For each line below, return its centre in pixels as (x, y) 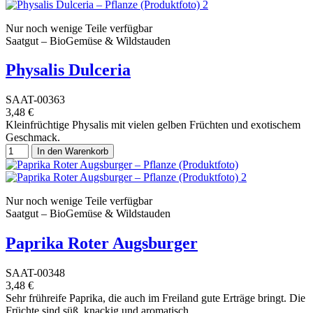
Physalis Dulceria (68, 70)
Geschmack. (33, 138)
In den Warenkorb (73, 152)
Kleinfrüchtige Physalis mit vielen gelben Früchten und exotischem (153, 125)
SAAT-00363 (35, 100)
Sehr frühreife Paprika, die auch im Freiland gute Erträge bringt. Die (155, 298)
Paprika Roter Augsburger (102, 243)
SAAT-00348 (35, 273)
